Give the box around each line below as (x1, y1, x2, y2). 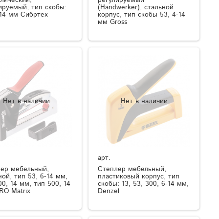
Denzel (98, 186, 120, 197)
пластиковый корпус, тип (98, 172, 180, 182)
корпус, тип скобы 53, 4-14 (98, 9, 186, 20)
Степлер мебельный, (98, 164, 167, 175)
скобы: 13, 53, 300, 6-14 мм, (98, 179, 189, 189)
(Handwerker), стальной (98, 2, 174, 12)
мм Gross (98, 17, 128, 27)
